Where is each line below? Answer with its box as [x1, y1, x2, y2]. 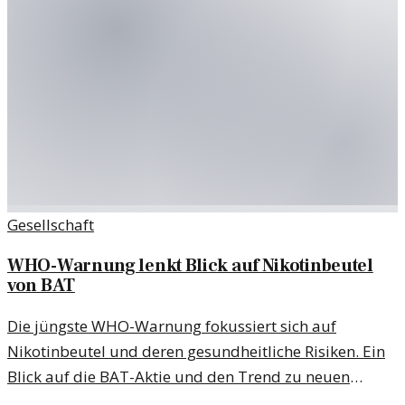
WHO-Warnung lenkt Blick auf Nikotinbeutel [7, 254, 373, 278]
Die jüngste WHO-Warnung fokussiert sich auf [7, 316, 336, 337]
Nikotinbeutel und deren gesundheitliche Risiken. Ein [7, 341, 385, 363]
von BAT [7, 274, 75, 298]
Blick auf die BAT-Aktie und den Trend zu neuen [7, 366, 350, 388]
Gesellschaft [7, 214, 94, 236]
